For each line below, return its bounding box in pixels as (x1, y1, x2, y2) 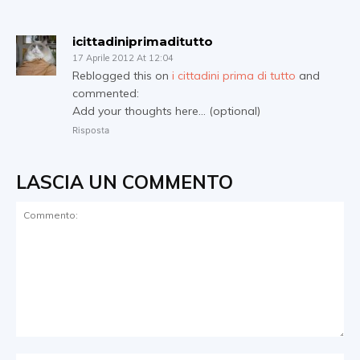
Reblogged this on (72, 67, 172, 83)
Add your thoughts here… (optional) (72, 103, 260, 118)
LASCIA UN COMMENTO (16, 170, 233, 194)
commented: (72, 85, 139, 100)
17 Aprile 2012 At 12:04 (72, 51, 174, 63)
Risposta (72, 124, 109, 136)
